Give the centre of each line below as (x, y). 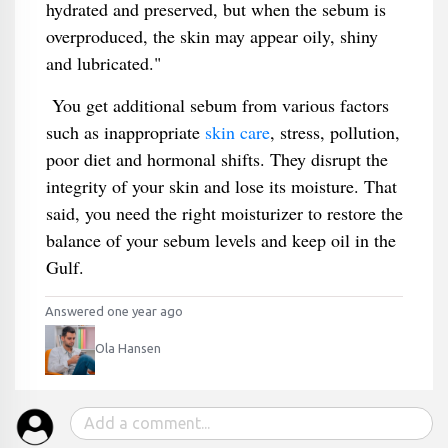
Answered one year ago (114, 311)
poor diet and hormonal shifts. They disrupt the (216, 159)
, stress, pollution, (334, 132)
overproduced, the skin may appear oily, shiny (211, 36)
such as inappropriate (125, 132)
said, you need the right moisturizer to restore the (224, 213)
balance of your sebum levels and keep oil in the (220, 240)
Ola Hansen (128, 348)
